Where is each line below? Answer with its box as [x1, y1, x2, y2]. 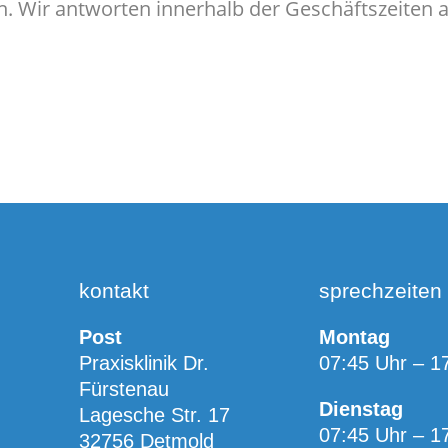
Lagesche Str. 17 [79, 403, 231, 426]
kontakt [79, 278, 150, 302]
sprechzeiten [318, 278, 442, 302]
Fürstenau [79, 377, 170, 400]
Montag [318, 325, 390, 348]
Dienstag [318, 397, 403, 420]
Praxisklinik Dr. [79, 351, 210, 374]
